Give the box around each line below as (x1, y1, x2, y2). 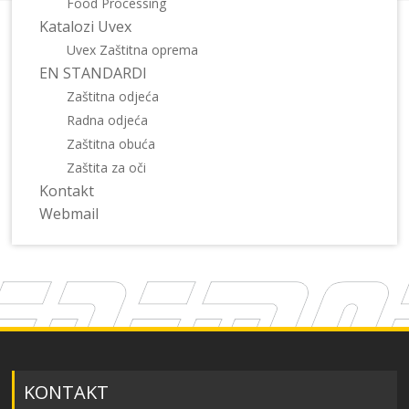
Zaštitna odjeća (67, 88, 160, 106)
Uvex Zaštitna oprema (67, 41, 199, 59)
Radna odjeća (67, 111, 149, 130)
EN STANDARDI (39, 63, 148, 84)
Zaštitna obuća (67, 135, 156, 153)
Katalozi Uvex (39, 16, 132, 37)
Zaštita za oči (67, 159, 147, 177)
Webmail (39, 204, 100, 225)
